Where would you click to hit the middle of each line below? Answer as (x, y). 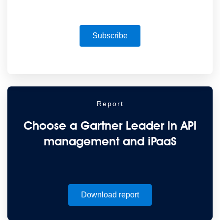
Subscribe (110, 36)
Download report (110, 195)
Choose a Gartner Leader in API (110, 126)
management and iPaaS (110, 141)
